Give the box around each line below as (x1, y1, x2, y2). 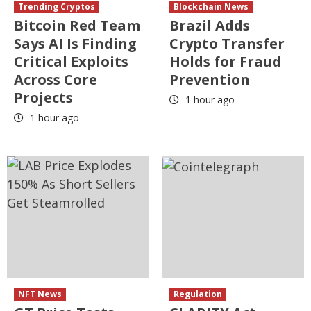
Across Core (14, 70, 97, 90)
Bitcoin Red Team (14, 16, 140, 35)
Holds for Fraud (169, 52, 281, 72)
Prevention (169, 70, 250, 90)
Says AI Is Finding (14, 34, 137, 53)
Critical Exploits (14, 52, 128, 72)
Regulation (174, 288, 222, 301)
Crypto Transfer (169, 34, 285, 53)
